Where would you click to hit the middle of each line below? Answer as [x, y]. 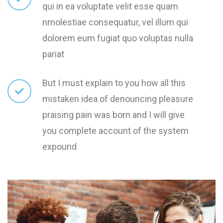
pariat [53, 54]
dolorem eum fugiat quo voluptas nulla [118, 38]
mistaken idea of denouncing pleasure [118, 99]
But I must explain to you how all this [114, 83]
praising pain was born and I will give [113, 115]
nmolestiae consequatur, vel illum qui [115, 22]
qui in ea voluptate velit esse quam [110, 6]
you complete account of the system [115, 131]
